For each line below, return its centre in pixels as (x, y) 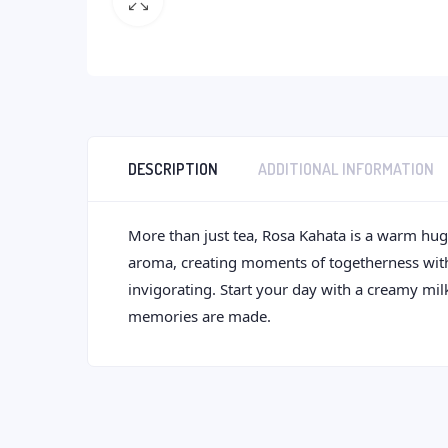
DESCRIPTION (173, 169)
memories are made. (199, 316)
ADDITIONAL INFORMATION (346, 169)
